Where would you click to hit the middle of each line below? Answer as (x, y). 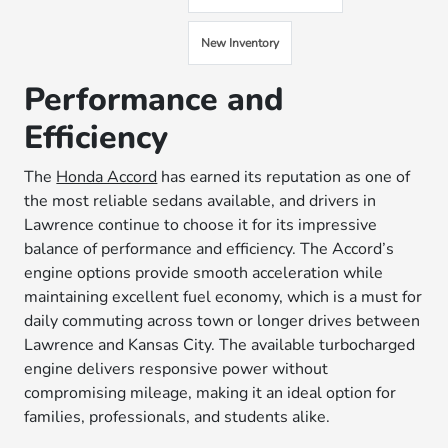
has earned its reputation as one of (284, 177)
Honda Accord (107, 177)
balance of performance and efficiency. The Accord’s (209, 249)
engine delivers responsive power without (176, 369)
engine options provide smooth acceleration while (204, 273)
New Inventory (240, 43)
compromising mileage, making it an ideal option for (210, 393)
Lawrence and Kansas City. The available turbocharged (220, 345)
